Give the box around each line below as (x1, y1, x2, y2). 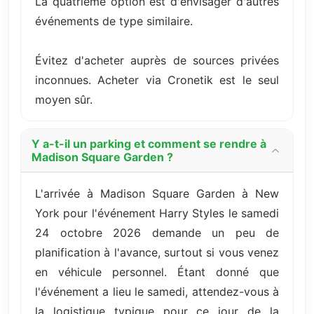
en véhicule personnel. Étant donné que (35, 264, 279, 279)
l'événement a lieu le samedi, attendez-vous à (35, 284, 279, 299)
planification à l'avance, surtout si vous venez (35, 245, 279, 259)
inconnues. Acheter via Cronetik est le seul (35, 72, 279, 87)
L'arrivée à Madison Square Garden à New (35, 186, 279, 200)
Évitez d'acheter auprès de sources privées (35, 53, 279, 67)
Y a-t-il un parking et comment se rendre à (32, 136, 266, 151)
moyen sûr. (35, 92, 93, 107)
